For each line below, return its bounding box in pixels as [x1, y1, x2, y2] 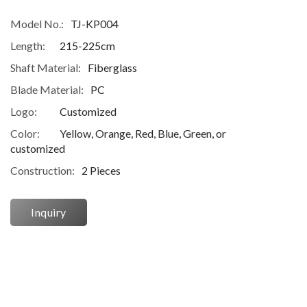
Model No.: [10, 17, 64, 31]
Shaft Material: [10, 61, 81, 75]
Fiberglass [88, 61, 137, 75]
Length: [10, 39, 45, 53]
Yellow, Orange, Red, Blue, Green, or [60, 127, 226, 140]
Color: [10, 127, 40, 140]
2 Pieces [82, 164, 121, 177]
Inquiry [31, 206, 66, 219]
